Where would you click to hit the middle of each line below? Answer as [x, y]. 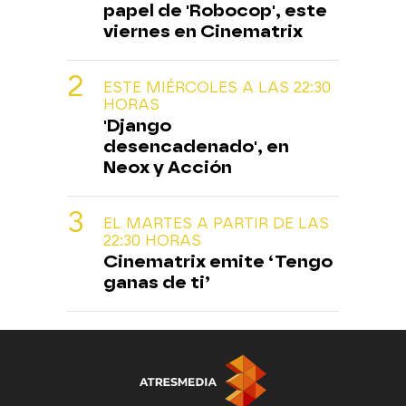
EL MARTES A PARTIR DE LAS [216, 224]
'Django [137, 126]
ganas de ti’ [157, 283]
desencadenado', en [196, 147]
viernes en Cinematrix [203, 32]
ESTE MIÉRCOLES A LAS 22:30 [217, 88]
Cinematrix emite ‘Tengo [218, 262]
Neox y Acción [168, 168]
